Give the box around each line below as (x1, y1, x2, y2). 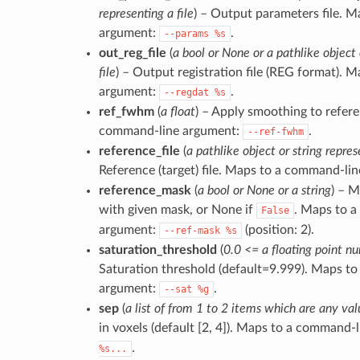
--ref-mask (163, 224, 220, 236)
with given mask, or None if (98, 202, 256, 216)
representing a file (98, 6, 194, 20)
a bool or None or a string (197, 183, 331, 197)
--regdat (163, 86, 209, 98)
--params (163, 27, 209, 39)
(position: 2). (241, 223, 314, 236)
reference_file (98, 144, 180, 157)
